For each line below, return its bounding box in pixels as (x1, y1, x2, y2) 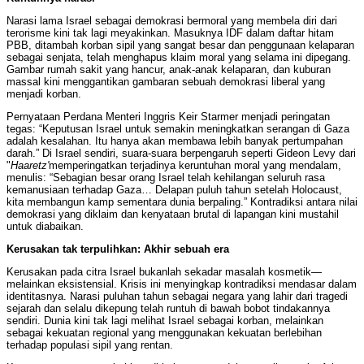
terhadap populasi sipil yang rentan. (6, 339, 173, 352)
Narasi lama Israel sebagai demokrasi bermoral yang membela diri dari (6, 15, 337, 28)
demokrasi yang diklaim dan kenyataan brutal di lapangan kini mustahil (6, 208, 339, 221)
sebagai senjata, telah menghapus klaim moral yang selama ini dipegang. (6, 51, 351, 64)
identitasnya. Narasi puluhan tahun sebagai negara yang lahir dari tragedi (6, 290, 348, 303)
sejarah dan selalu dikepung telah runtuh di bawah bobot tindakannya (6, 302, 330, 315)
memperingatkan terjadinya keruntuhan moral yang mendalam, (49, 159, 341, 172)
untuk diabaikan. (6, 220, 84, 233)
